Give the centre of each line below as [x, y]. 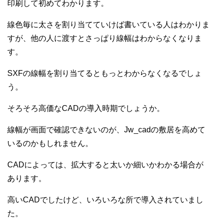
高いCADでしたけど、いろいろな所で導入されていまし [105, 200]
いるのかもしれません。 [50, 144]
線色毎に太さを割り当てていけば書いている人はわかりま [109, 25]
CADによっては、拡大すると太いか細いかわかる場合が [105, 165]
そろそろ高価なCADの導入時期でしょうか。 [86, 109]
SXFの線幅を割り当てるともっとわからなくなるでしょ [105, 73]
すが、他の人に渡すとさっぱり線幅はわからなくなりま [105, 38]
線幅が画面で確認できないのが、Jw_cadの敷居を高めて [106, 130]
